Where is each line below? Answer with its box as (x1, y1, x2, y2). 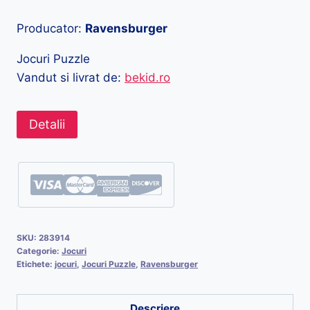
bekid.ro (125, 71, 170, 85)
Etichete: (17, 259, 55, 270)
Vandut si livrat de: (17, 71, 125, 85)
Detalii (29, 117, 65, 132)
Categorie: (17, 246, 62, 257)
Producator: (17, 21, 85, 36)
